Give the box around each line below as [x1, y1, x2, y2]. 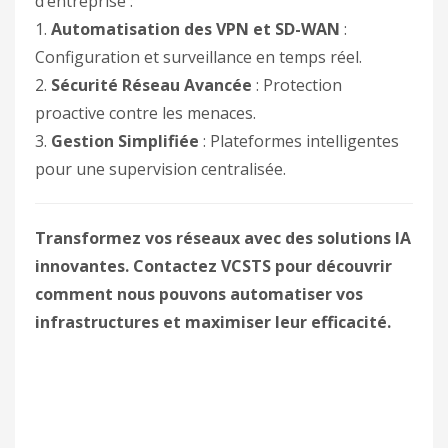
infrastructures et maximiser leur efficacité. [35, 311, 391, 333]
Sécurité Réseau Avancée [51, 74, 252, 96]
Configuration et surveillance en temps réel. [35, 46, 362, 68]
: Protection [252, 74, 342, 96]
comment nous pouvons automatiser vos [35, 283, 363, 305]
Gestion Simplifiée [51, 130, 199, 152]
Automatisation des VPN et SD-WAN [51, 18, 340, 40]
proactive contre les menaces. [35, 102, 256, 124]
